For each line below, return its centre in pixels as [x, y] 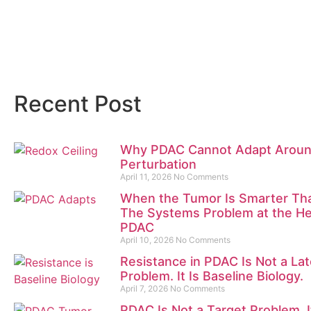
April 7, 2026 [145, 288]
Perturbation [158, 164]
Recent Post [78, 104]
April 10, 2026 [148, 240]
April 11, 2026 [146, 177]
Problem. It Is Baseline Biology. [211, 276]
